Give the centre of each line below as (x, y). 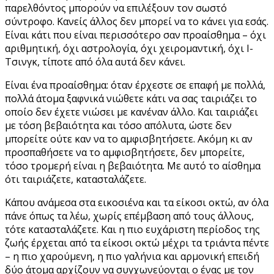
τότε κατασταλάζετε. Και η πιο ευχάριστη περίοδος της (132, 229)
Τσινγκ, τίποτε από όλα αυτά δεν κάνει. (95, 61)
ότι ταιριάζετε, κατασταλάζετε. (76, 179)
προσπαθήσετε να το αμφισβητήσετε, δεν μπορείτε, (125, 152)
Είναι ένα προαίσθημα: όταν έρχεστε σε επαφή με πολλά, (135, 85)
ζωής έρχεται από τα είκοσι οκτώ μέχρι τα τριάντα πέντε (137, 243)
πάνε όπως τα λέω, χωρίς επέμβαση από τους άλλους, (129, 216)
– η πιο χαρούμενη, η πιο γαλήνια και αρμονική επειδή (132, 256)
